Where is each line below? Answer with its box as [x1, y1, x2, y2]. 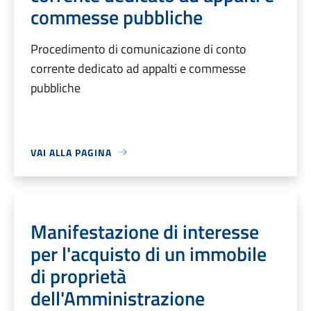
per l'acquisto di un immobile [31, 238, 267, 269]
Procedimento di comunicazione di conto [31, 39, 246, 58]
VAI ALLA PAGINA [31, 144, 112, 160]
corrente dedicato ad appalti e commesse [31, 58, 246, 78]
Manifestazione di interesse [31, 216, 259, 246]
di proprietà [31, 260, 126, 291]
